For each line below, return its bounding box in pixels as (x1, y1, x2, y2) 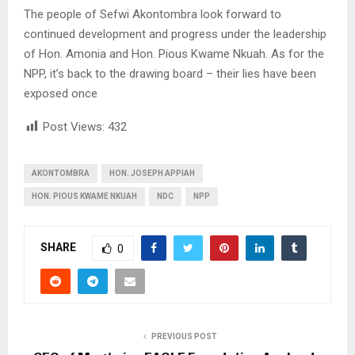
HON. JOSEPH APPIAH (109, 169, 195, 178)
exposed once (24, 86, 97, 101)
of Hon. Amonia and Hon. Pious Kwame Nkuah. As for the (24, 47, 324, 62)
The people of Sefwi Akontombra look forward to (24, 7, 281, 22)
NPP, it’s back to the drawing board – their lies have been (24, 67, 316, 82)
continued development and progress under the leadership (24, 27, 326, 42)
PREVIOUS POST (151, 332, 217, 342)
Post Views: (43, 120, 105, 135)
